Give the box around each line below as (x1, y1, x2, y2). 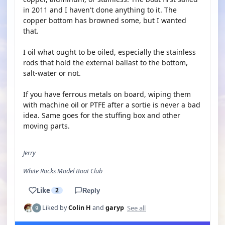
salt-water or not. (23, 68, 81, 78)
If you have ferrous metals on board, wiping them (23, 89, 191, 99)
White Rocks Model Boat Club (23, 167, 102, 175)
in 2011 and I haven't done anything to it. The (23, 5, 177, 15)
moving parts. (23, 121, 70, 131)
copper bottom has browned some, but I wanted (23, 16, 186, 25)
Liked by (42, 203, 68, 212)
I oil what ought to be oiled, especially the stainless (23, 47, 196, 57)
